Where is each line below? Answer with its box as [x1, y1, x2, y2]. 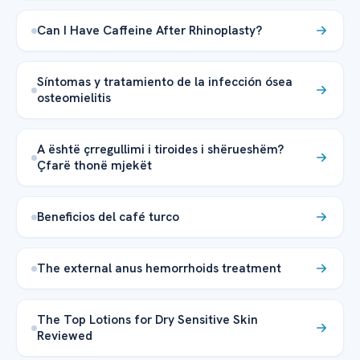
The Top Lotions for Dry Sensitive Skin [37, 311, 258, 329]
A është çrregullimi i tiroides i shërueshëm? [37, 141, 284, 158]
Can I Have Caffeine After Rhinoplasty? [37, 22, 262, 39]
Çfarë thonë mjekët [37, 157, 152, 174]
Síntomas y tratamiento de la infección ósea [37, 73, 292, 91]
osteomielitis [37, 89, 111, 107]
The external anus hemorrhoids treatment [37, 260, 281, 277]
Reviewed [37, 327, 92, 345]
